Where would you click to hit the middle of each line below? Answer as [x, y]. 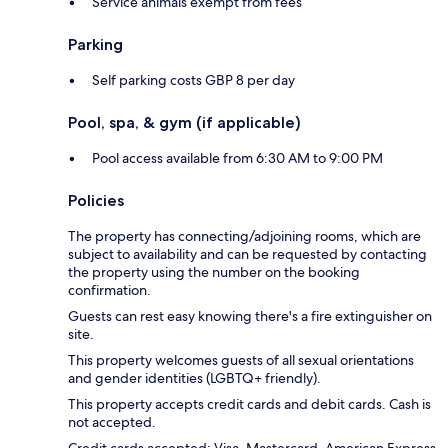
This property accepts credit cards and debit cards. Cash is [249, 404]
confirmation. [109, 290]
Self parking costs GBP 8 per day [193, 80]
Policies [96, 201]
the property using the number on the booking [214, 272]
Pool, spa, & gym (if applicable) [184, 123]
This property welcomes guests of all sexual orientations [241, 360]
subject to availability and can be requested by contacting [247, 254]
